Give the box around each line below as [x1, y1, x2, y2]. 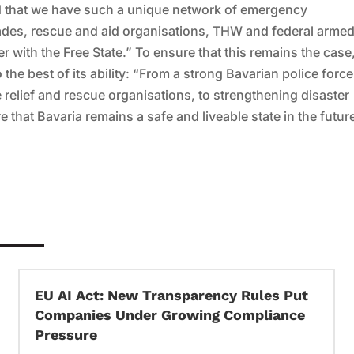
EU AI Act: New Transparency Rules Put [35, 286, 309, 303]
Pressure [35, 326, 98, 343]
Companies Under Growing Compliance [35, 306, 306, 323]
